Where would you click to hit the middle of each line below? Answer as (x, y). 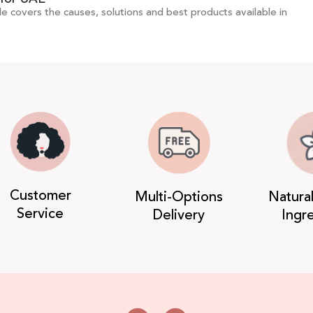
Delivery (179, 215)
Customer (40, 195)
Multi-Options (179, 197)
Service (41, 213)
